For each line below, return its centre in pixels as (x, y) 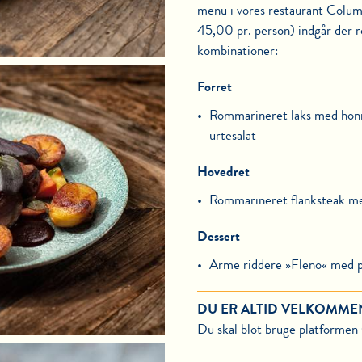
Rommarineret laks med (275, 115)
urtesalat (233, 135)
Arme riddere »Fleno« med (283, 265)
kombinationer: (238, 51)
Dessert (219, 236)
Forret (215, 87)
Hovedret (223, 172)
